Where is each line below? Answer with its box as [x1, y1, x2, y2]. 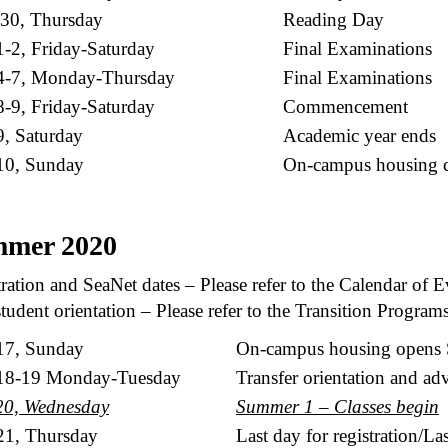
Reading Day [283, 8, 384, 30]
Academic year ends [283, 124, 436, 146]
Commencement [283, 95, 408, 117]
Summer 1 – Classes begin [236, 395, 439, 417]
